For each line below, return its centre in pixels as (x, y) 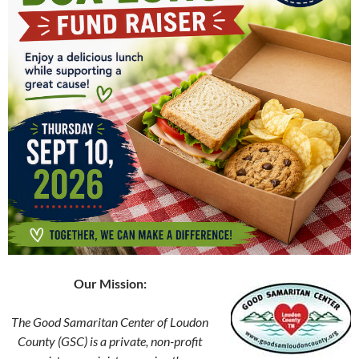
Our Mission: (110, 283)
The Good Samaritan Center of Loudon (110, 321)
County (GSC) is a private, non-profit (110, 341)
